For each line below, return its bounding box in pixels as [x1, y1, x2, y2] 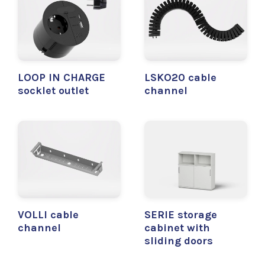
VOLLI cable [18, 208, 79, 221]
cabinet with [144, 221, 210, 234]
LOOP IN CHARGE [18, 71, 105, 84]
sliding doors [144, 234, 213, 247]
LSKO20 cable [144, 71, 216, 84]
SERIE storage [144, 208, 217, 221]
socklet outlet [18, 84, 89, 97]
